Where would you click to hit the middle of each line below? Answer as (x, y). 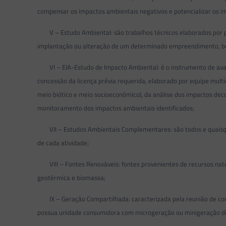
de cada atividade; (63, 143)
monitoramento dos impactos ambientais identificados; (116, 108)
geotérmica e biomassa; (72, 177)
